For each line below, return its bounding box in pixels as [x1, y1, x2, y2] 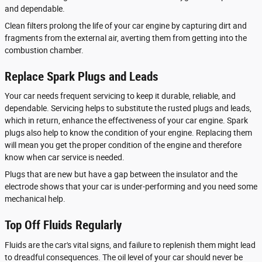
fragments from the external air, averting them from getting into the [5, 33, 247, 43]
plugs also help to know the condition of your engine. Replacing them [5, 128, 252, 138]
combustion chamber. [5, 45, 84, 55]
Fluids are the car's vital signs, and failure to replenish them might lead [5, 240, 256, 250]
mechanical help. [5, 194, 65, 204]
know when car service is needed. [5, 153, 125, 163]
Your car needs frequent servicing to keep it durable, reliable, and [5, 91, 236, 101]
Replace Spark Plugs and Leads [5, 69, 158, 84]
